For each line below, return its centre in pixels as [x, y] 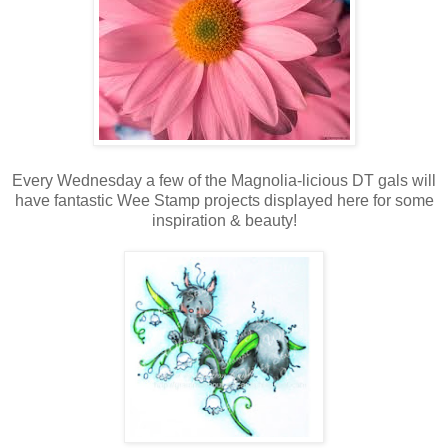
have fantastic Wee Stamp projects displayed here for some [224, 200]
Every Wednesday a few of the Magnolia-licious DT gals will [224, 180]
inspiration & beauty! [224, 220]
